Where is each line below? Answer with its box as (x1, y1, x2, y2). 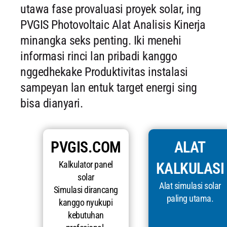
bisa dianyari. (20, 96, 83, 111)
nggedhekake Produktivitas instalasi (20, 65, 188, 80)
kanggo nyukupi (59, 197, 113, 208)
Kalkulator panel (58, 159, 113, 170)
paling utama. (166, 193, 213, 204)
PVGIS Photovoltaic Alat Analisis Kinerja (20, 18, 205, 32)
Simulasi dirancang (53, 184, 118, 196)
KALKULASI (156, 160, 224, 178)
